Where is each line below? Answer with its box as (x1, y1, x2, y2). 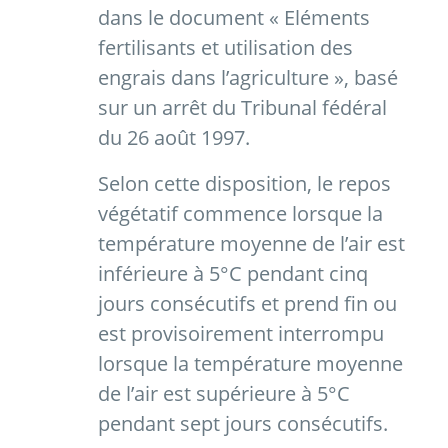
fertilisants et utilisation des (98, 34, 353, 62)
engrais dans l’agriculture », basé (98, 64, 398, 92)
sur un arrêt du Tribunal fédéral (98, 94, 387, 122)
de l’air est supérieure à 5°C (98, 380, 350, 408)
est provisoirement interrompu (98, 320, 384, 348)
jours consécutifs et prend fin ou (98, 290, 397, 318)
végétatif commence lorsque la (98, 200, 383, 228)
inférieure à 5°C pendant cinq (98, 260, 368, 288)
